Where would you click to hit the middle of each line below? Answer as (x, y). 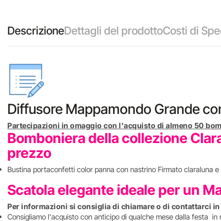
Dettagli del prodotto (113, 31)
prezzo (29, 153)
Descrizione (36, 31)
